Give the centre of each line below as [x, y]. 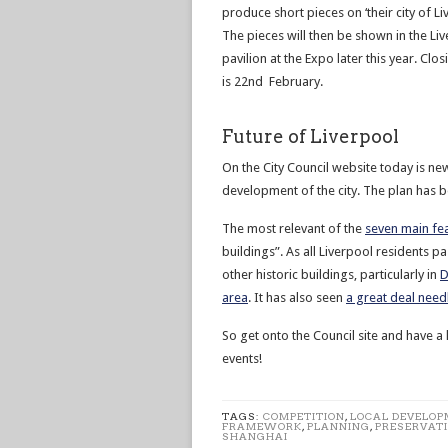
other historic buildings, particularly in [331, 274]
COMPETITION [304, 416]
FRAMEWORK [262, 426]
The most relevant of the [293, 228]
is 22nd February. [272, 81]
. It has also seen [297, 297]
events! [242, 358]
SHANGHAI [255, 436]
